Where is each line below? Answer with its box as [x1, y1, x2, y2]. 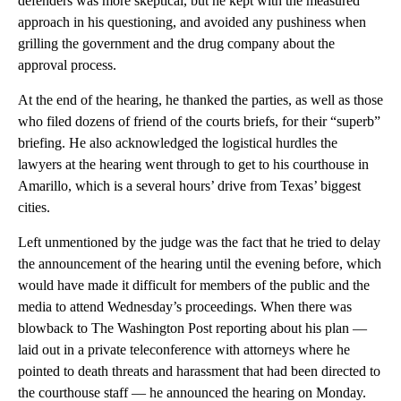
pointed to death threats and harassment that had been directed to [18, 363, 380, 379]
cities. [18, 199, 50, 215]
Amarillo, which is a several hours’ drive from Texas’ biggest [18, 177, 361, 193]
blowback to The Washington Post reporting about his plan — [18, 320, 367, 336]
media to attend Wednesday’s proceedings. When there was [18, 298, 352, 314]
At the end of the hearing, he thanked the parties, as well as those [18, 91, 383, 107]
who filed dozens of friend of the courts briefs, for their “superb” [18, 113, 380, 129]
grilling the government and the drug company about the [18, 35, 335, 51]
